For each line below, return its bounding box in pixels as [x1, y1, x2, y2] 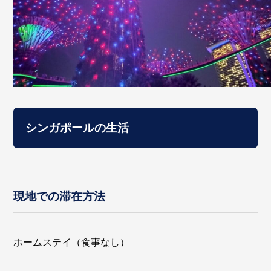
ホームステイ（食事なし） [13, 237, 130, 247]
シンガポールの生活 [25, 122, 129, 135]
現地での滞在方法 [13, 190, 106, 203]
